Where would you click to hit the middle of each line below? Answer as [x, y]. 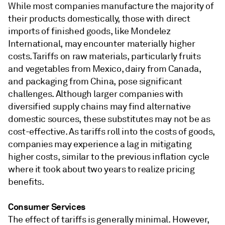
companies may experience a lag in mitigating [100, 144]
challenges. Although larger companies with [96, 94]
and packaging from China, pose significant [95, 81]
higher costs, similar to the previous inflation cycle [109, 157]
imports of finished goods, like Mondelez [89, 31]
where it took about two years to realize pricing [101, 169]
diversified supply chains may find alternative [99, 106]
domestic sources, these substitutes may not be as [109, 119]
